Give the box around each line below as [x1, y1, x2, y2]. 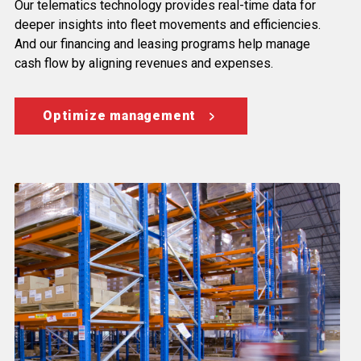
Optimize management [43, 108, 197, 124]
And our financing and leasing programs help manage [15, 36, 310, 52]
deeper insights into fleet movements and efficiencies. [15, 17, 321, 33]
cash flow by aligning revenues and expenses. [15, 56, 273, 72]
